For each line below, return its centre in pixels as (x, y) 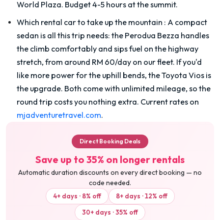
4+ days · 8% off (77, 196)
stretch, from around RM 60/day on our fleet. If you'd (109, 62)
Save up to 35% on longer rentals (110, 159)
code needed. (110, 182)
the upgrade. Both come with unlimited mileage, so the (114, 88)
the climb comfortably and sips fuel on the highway (108, 48)
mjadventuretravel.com (59, 115)
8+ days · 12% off (141, 196)
